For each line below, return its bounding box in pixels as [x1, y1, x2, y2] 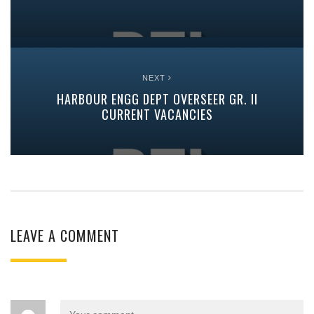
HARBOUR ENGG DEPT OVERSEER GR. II [56, 90, 258, 108]
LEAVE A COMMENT [11, 224, 119, 246]
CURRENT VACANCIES [101, 105, 213, 123]
